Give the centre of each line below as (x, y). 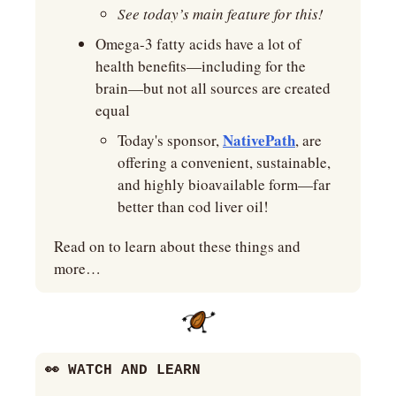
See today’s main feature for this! (221, 14)
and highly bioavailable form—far (224, 185)
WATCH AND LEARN (130, 370)
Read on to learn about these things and (177, 247)
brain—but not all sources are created (213, 88)
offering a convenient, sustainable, (224, 163)
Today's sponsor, (170, 141)
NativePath (259, 141)
